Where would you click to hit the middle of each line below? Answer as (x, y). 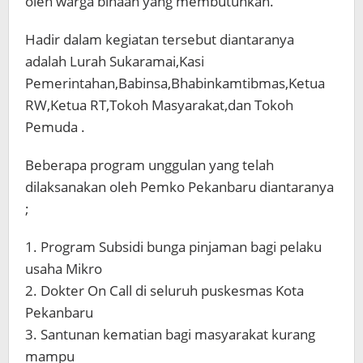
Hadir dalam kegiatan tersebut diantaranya (160, 39)
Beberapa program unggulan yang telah (149, 164)
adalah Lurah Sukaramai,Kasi (115, 61)
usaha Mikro (64, 268)
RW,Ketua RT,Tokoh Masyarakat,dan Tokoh (159, 105)
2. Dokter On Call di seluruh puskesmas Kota (164, 290)
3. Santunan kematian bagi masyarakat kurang (170, 334)
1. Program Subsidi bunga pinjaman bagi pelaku (173, 246)
